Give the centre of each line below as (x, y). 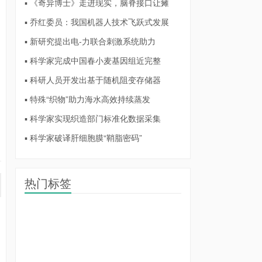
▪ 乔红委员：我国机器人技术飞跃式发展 (97, 22)
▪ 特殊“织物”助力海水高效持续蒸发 (87, 99)
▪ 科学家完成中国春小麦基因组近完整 (93, 60)
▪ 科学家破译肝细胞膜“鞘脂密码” (83, 137)
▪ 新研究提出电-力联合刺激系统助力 (90, 41)
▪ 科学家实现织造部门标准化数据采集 (93, 118)
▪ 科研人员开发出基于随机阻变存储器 (93, 80)
